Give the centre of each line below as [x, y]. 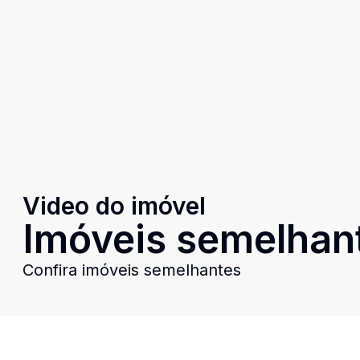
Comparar [311, 346]
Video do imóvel [114, 205]
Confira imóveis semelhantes [132, 270]
